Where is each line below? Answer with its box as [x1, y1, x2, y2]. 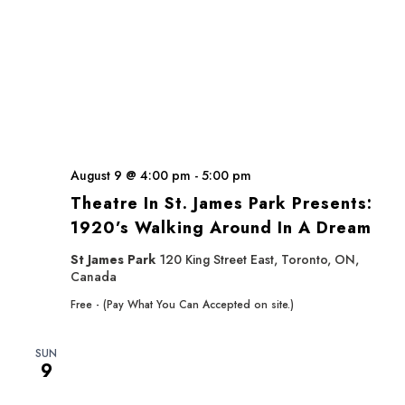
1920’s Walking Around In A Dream [71, 216, 372, 240]
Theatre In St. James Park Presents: [71, 192, 372, 215]
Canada [71, 268, 117, 286]
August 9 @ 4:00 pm [71, 166, 191, 184]
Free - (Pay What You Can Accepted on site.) [71, 297, 294, 313]
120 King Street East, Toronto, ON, [159, 250, 359, 268]
